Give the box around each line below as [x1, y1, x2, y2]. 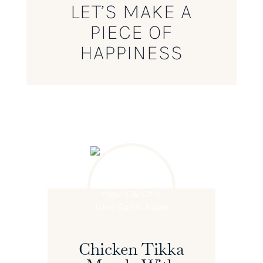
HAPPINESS [79, 41, 183, 65]
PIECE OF [90, 20, 173, 45]
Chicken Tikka [78, 238, 184, 260]
